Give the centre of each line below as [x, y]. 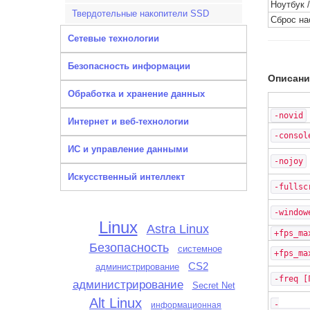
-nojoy [289, 161]
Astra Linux [177, 229]
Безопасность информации [129, 66]
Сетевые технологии [113, 38]
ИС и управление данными [128, 149]
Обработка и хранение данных [136, 94]
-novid [289, 116]
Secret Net [213, 285]
